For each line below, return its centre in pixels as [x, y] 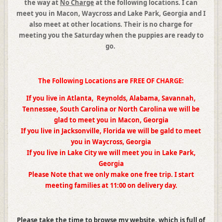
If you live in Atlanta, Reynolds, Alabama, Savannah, [111, 98]
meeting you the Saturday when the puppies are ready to [111, 35]
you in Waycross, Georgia [111, 141]
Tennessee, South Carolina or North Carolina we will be [111, 109]
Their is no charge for [158, 24]
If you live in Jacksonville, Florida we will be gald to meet [111, 131]
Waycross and [105, 13]
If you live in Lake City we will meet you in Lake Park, [111, 152]
